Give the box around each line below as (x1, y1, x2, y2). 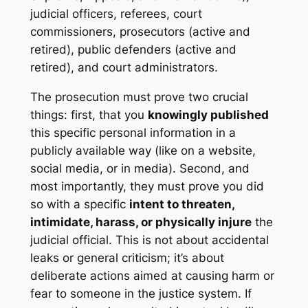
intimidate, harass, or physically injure (30, 214, 252, 229)
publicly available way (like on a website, (30, 143, 256, 157)
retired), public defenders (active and (30, 42, 236, 56)
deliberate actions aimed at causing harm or (30, 268, 274, 283)
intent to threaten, (129, 197, 234, 211)
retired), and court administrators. (30, 60, 218, 74)
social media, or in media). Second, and (30, 161, 250, 175)
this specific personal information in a (30, 125, 236, 140)
